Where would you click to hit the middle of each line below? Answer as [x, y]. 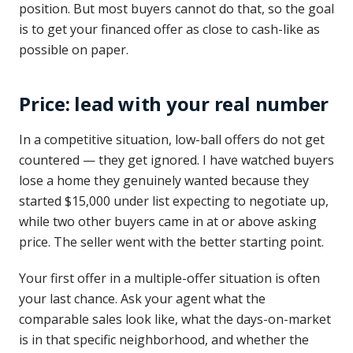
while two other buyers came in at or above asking [168, 221]
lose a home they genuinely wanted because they [164, 180]
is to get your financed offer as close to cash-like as [169, 29]
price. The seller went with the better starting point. [171, 242]
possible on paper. [74, 50]
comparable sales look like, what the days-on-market [175, 319]
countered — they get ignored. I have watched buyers [176, 160]
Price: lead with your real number [174, 104]
